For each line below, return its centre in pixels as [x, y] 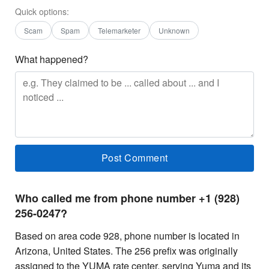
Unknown [174, 30]
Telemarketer [119, 30]
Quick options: [42, 11]
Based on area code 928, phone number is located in [127, 235]
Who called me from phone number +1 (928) [127, 198]
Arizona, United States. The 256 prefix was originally [126, 250]
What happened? [52, 59]
